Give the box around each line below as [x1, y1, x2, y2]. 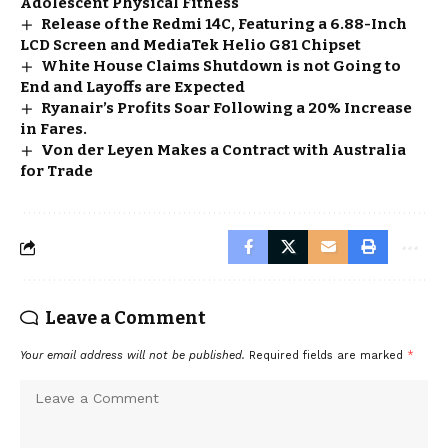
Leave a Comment [45, 307, 206, 329]
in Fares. [20, 120, 87, 138]
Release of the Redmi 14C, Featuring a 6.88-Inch [41, 15, 408, 33]
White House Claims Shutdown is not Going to [41, 57, 402, 75]
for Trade [20, 162, 93, 180]
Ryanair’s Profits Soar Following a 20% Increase [41, 99, 413, 117]
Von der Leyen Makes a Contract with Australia [41, 141, 407, 159]
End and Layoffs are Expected [20, 78, 245, 96]
